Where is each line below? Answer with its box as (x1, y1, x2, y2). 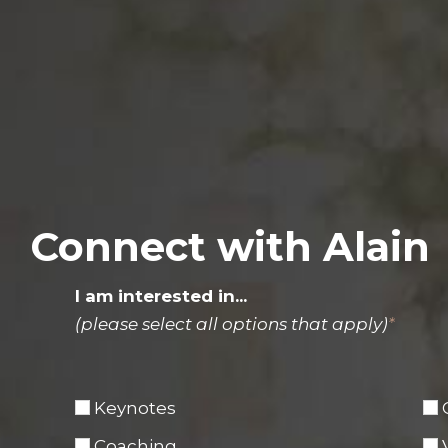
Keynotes (94, 397, 176, 418)
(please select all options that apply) (75, 314, 388, 335)
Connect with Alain (30, 222, 430, 272)
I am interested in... (75, 286, 247, 307)
